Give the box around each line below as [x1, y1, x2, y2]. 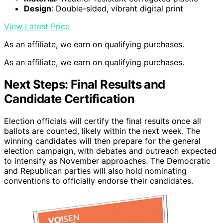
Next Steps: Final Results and [4, 77, 165, 92]
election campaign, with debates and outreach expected [4, 145, 217, 156]
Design [24, 3, 51, 13]
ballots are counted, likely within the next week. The [4, 125, 200, 136]
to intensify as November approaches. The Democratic [4, 155, 211, 166]
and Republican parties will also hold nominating [4, 165, 187, 176]
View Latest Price [4, 21, 70, 31]
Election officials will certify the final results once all [4, 115, 201, 126]
